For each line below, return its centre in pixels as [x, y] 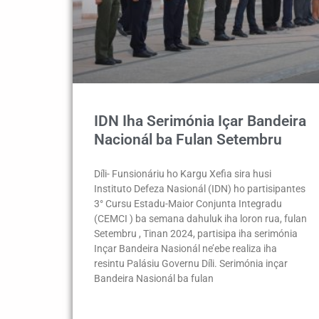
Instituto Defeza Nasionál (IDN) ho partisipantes [200, 188]
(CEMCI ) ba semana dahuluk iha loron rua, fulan [200, 218]
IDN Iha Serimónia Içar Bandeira [200, 121]
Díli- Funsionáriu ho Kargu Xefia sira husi [183, 173]
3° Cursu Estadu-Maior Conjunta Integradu [188, 203]
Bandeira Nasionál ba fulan [154, 278]
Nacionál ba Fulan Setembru [188, 139]
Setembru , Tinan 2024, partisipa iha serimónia [196, 233]
